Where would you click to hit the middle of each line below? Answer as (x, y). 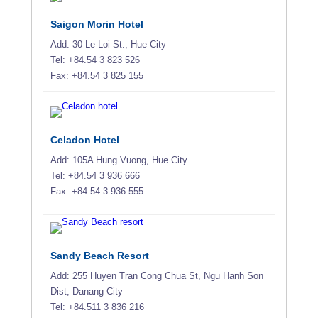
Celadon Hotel (85, 139)
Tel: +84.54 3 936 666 (95, 175)
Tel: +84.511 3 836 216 (97, 307)
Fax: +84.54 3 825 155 (97, 75)
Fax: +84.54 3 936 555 (97, 191)
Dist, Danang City (87, 291)
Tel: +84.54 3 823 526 (95, 60)
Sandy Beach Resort (100, 255)
